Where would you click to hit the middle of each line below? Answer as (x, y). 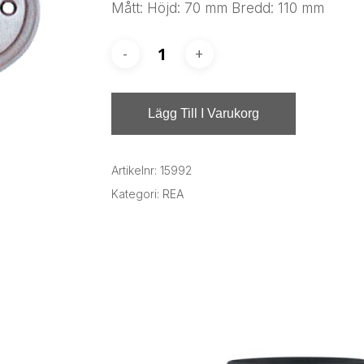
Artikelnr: (135, 170)
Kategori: (136, 193)
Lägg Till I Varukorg (203, 113)
